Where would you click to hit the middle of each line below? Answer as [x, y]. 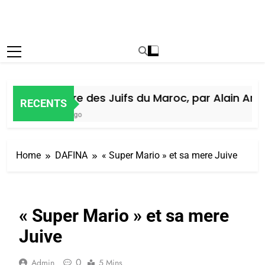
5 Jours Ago [51, 114]
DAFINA [71, 155]
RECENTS [43, 104]
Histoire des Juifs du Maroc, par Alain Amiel [146, 98]
